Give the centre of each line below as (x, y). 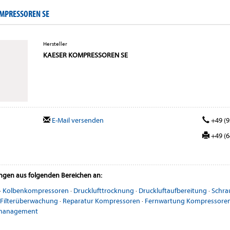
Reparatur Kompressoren (101, 201)
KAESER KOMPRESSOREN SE (85, 55)
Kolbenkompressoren (36, 190)
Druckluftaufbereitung (173, 190)
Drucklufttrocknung (104, 190)
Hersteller (55, 44)
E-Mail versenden (77, 120)
